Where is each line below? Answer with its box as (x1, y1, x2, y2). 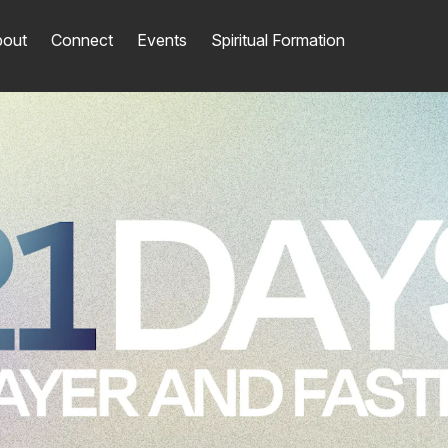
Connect (51, 29, 113, 50)
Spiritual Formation (211, 29, 345, 50)
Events (137, 29, 187, 50)
